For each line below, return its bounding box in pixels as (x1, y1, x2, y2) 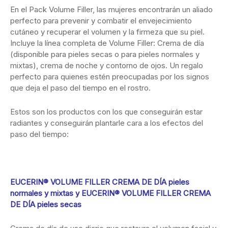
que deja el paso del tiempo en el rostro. (10, 83, 151, 93)
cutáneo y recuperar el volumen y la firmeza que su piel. (10, 27, 205, 37)
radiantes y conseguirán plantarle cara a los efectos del (10, 118, 203, 128)
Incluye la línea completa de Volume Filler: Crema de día (10, 38, 204, 48)
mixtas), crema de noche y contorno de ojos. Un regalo (10, 61, 203, 71)
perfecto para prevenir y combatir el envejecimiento (10, 16, 192, 26)
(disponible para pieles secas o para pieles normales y (10, 49, 199, 60)
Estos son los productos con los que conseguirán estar (10, 107, 203, 117)
